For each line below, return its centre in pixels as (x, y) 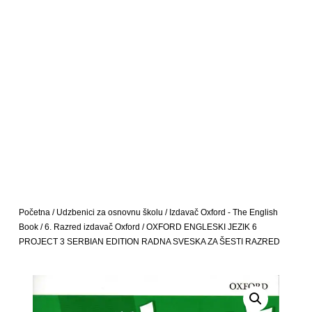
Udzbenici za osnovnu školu (109, 212)
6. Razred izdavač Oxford (92, 227)
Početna (34, 212)
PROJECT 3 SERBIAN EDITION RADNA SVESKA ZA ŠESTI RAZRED (149, 241)
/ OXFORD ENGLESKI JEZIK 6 (198, 227)
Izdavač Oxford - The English (223, 212)
